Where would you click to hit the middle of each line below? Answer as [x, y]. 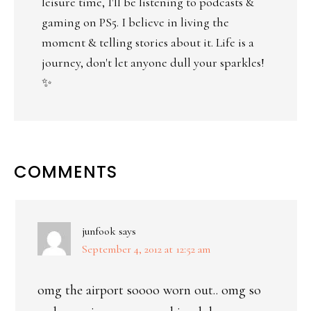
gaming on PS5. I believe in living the [135, 23]
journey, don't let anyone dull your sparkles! [153, 63]
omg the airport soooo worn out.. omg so [149, 291]
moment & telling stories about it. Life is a [148, 43]
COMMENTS [66, 172]
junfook [99, 232]
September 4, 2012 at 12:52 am [146, 250]
